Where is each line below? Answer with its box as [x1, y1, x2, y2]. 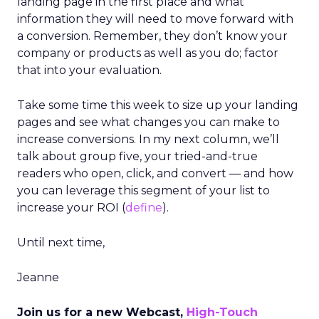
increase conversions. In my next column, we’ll [17, 132, 279, 146]
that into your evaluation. [17, 63, 162, 77]
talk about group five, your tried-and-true [17, 150, 258, 163]
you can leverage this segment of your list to [17, 184, 270, 197]
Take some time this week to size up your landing [17, 98, 298, 112]
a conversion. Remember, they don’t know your [17, 29, 288, 43]
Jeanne [17, 271, 59, 284]
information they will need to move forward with [17, 12, 293, 26]
